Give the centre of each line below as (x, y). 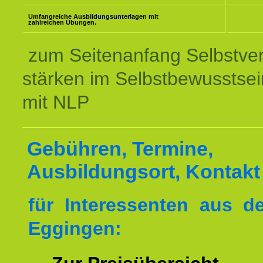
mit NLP (56, 102)
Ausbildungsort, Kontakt (144, 171)
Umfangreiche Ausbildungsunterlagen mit (93, 16)
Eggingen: (75, 228)
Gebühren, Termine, (120, 149)
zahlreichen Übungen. (62, 22)
